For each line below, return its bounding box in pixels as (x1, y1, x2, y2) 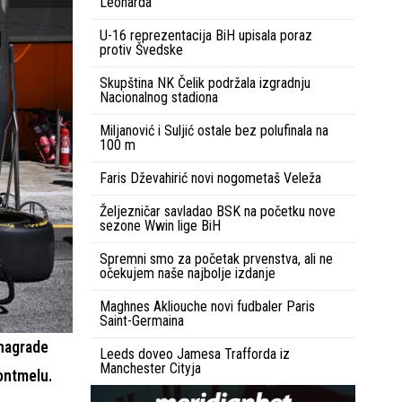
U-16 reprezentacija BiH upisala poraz (100, 26, 312, 44)
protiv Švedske (100, 40, 183, 58)
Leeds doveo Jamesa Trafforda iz (100, 345, 290, 363)
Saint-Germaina (100, 311, 184, 329)
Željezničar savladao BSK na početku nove (100, 202, 336, 220)
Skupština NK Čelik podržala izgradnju (100, 74, 310, 92)
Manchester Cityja (100, 359, 201, 377)
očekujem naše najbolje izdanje (100, 264, 275, 282)
